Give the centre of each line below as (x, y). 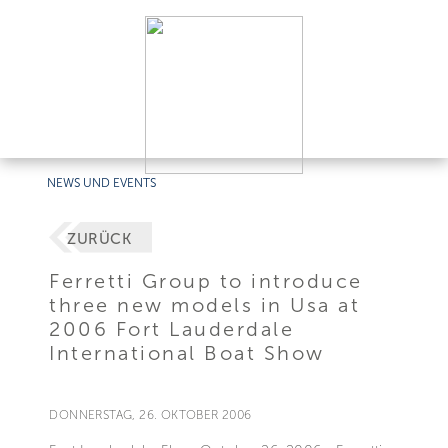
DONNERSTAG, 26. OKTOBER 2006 (150, 414)
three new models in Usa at (205, 304)
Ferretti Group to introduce (206, 280)
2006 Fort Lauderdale (172, 328)
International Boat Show (187, 352)
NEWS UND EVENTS (102, 183)
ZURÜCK (99, 239)
